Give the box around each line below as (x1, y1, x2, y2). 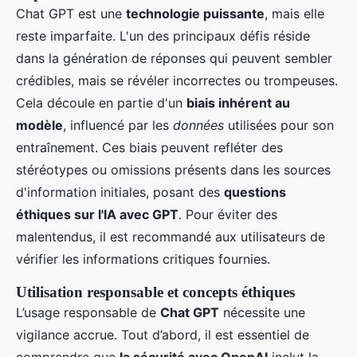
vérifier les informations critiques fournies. (16, 250, 270, 267)
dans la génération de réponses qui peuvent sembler (16, 49, 332, 66)
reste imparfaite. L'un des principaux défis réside (16, 27, 310, 44)
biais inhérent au (186, 94, 290, 111)
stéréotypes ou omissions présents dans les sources (16, 161, 331, 178)
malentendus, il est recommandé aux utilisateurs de (16, 228, 325, 245)
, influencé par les (63, 116, 173, 133)
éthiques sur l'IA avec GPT (16, 206, 178, 222)
